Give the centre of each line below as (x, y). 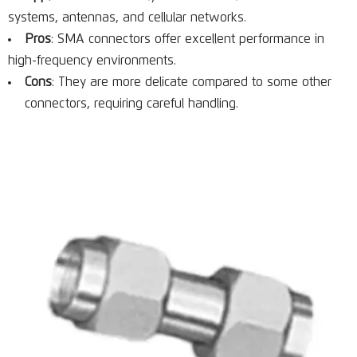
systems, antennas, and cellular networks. (127, 18)
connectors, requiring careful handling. (131, 104)
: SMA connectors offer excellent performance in (188, 39)
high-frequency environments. (92, 61)
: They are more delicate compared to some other (192, 82)
